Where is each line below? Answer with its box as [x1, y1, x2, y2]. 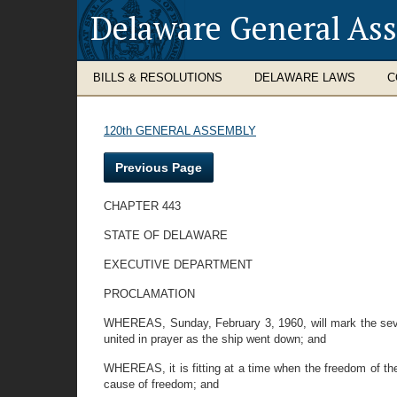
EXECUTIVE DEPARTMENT [104, 258, 253, 271]
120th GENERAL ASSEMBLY [104, 124, 256, 137]
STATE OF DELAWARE [104, 229, 228, 242]
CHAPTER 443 [104, 199, 181, 213]
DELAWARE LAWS [254, 71, 355, 84]
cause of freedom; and [104, 378, 219, 391]
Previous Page [115, 160, 202, 175]
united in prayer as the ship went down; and [104, 332, 326, 346]
